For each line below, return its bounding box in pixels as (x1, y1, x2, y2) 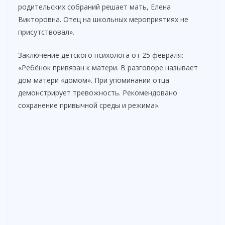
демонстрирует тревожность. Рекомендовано (18, 88, 177, 98)
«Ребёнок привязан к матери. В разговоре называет (18, 63, 198, 73)
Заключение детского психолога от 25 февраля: (18, 50, 183, 60)
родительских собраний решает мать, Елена (18, 2, 171, 12)
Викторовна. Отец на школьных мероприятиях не (18, 15, 188, 25)
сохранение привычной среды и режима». (18, 100, 160, 110)
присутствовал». (18, 27, 74, 37)
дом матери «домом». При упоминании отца (18, 75, 169, 85)
